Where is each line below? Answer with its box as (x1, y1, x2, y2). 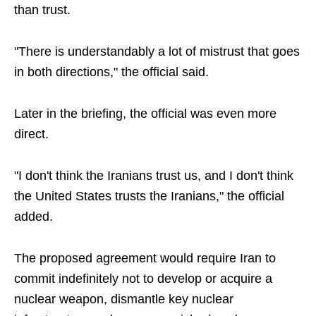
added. (14, 209, 53, 224)
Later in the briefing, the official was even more (14, 107, 276, 121)
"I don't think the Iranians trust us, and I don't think (14, 169, 293, 183)
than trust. (14, 3, 71, 17)
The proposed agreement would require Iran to (14, 251, 276, 265)
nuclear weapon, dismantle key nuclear (14, 292, 233, 306)
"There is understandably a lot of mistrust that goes (14, 44, 300, 59)
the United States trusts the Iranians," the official (14, 189, 284, 203)
